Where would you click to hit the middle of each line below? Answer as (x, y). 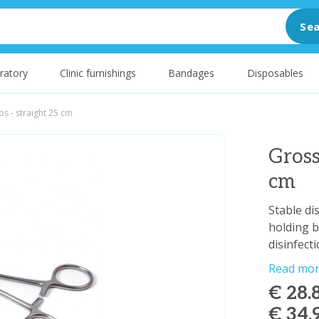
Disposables (275, 73)
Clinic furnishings (98, 73)
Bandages (192, 73)
